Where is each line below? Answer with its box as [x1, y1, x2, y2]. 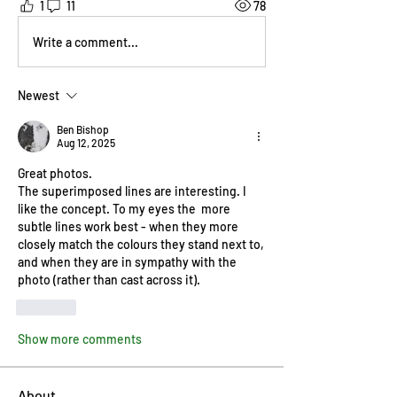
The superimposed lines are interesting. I [18, 183, 246, 198]
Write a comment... [33, 34, 138, 50]
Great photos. [18, 166, 92, 181]
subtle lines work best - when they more [18, 219, 238, 234]
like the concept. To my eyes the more [18, 201, 230, 216]
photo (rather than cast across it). [18, 272, 200, 287]
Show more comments [18, 331, 142, 346]
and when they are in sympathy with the [18, 254, 237, 269]
